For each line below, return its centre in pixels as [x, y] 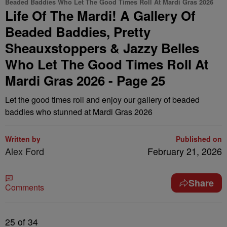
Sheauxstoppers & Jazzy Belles [102, 48]
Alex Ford [25, 151]
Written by [23, 139]
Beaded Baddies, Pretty [78, 32]
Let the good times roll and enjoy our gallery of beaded [102, 100]
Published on [199, 139]
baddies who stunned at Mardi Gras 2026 [79, 112]
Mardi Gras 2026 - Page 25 [85, 80]
